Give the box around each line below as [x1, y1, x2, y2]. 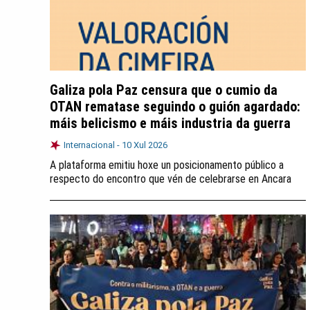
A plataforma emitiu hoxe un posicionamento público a [50, 158, 284, 172]
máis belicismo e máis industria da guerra [50, 115, 291, 131]
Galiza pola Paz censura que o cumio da [50, 82, 277, 98]
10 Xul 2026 [122, 140, 167, 150]
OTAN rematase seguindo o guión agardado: [50, 98, 300, 115]
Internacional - [64, 140, 122, 150]
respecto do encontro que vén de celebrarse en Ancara [50, 172, 291, 185]
